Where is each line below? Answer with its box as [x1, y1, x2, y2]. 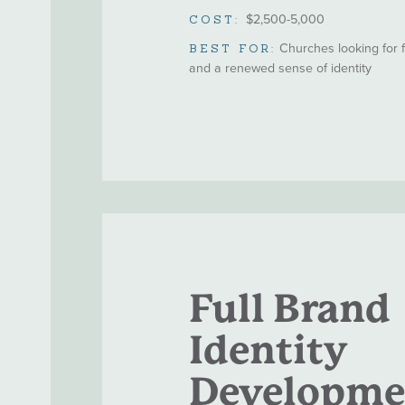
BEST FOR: [188, 41, 276, 55]
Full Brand [188, 287, 391, 332]
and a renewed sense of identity [188, 60, 375, 76]
